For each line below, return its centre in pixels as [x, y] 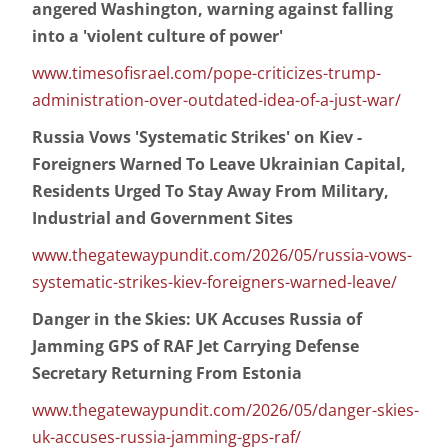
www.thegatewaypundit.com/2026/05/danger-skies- [225, 410]
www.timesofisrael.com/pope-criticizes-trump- [206, 73]
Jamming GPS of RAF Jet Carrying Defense [195, 346]
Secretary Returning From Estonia [167, 373]
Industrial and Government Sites [162, 218]
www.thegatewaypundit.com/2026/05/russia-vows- [222, 255]
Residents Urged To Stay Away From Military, [210, 191]
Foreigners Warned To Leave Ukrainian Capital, [219, 164]
